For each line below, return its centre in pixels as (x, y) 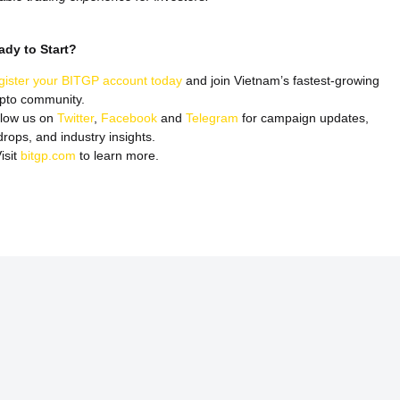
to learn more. (117, 156)
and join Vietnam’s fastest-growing (281, 81)
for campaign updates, (304, 118)
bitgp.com (48, 156)
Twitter (75, 118)
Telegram (212, 118)
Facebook (129, 118)
